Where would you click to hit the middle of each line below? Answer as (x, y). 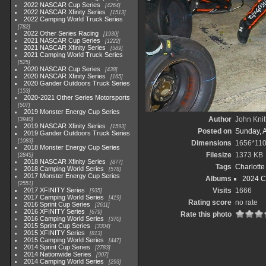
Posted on (215, 131)
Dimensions (211, 143)
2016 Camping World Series (64, 218)
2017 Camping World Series (64, 197)
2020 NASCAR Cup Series (62, 69)
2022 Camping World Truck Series (74, 19)
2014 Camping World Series (64, 261)
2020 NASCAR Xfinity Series (65, 76)
